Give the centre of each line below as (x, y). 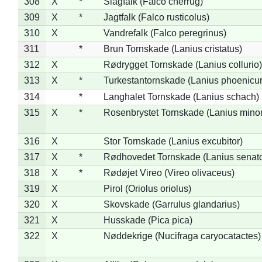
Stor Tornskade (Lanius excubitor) (173, 141)
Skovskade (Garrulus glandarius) (171, 204)
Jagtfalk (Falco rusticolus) (156, 17)
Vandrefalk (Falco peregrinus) (165, 33)
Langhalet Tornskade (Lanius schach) (181, 96)
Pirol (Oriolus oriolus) (147, 188)
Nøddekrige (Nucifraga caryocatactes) (182, 236)
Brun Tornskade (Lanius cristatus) (173, 49)
